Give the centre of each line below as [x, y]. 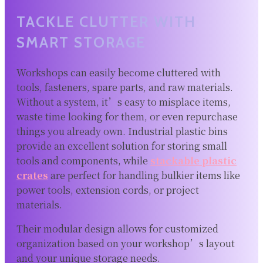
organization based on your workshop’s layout [126, 243]
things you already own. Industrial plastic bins [122, 131]
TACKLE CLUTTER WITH [106, 22]
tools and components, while [83, 160]
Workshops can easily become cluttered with [119, 72]
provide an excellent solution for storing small [122, 146]
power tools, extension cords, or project [108, 190]
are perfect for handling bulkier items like [144, 175]
